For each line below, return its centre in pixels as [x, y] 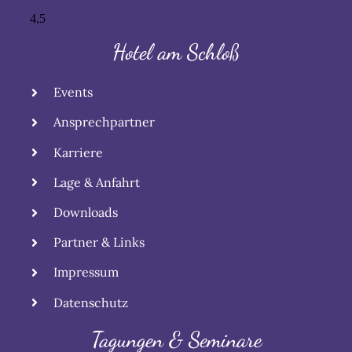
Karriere [79, 152]
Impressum [86, 272]
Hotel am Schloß [176, 52]
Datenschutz [91, 302]
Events [73, 92]
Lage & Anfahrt [97, 182]
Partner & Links [99, 242]
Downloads [86, 213]
